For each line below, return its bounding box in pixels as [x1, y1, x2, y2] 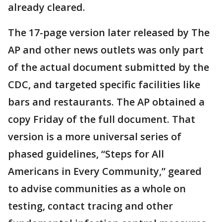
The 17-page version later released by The [8, 26, 210, 39]
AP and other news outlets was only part [8, 43, 204, 56]
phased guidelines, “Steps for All [8, 147, 164, 161]
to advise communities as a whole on [8, 182, 186, 195]
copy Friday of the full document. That [8, 112, 195, 126]
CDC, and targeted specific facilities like [8, 78, 200, 91]
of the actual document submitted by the [8, 60, 209, 74]
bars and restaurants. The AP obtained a [8, 95, 205, 109]
